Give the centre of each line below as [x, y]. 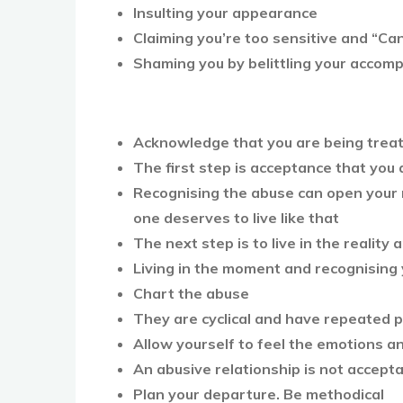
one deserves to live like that [238, 218]
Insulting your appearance [225, 13]
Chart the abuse [193, 294]
